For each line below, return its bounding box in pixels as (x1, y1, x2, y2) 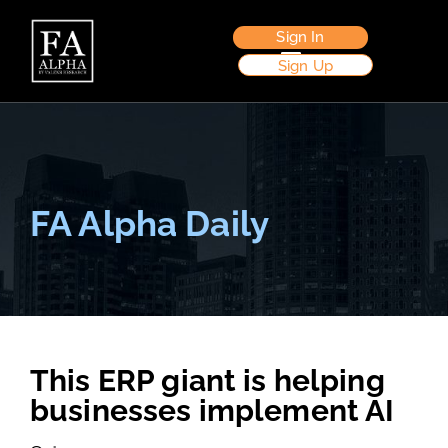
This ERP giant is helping (30, 363, 385, 398)
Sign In (276, 28, 325, 46)
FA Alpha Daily (30, 203, 270, 244)
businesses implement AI (30, 393, 395, 428)
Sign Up (277, 56, 334, 75)
